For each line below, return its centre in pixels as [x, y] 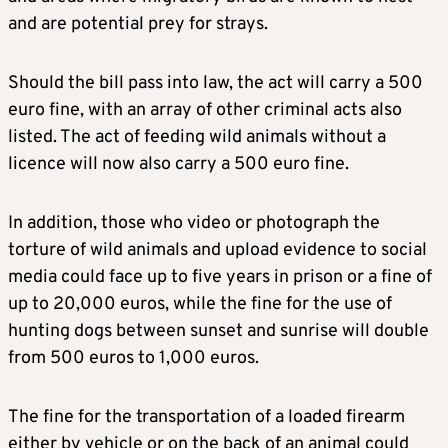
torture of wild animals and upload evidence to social [217, 250]
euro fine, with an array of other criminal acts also [205, 110]
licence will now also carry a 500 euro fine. [178, 164]
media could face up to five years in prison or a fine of [220, 277]
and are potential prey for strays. [138, 24]
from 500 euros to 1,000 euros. [133, 358]
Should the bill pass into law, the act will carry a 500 [215, 83]
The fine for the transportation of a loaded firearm [206, 417]
